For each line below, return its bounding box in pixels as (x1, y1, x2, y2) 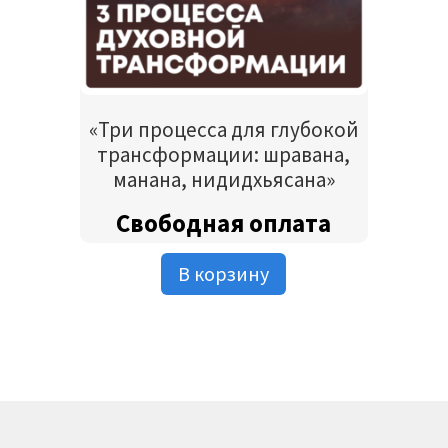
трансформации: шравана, (97, 141, 351, 169)
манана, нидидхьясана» (112, 166, 335, 194)
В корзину (178, 260, 270, 286)
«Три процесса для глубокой (88, 116, 359, 144)
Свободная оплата (116, 206, 332, 239)
